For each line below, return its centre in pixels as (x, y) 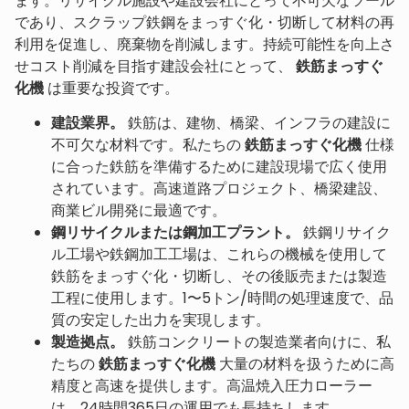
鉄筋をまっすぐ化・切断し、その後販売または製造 (219, 276)
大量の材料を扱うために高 (305, 363)
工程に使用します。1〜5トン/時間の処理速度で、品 (222, 298)
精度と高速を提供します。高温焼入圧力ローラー (212, 385)
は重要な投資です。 (111, 88)
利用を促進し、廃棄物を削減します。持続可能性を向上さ (204, 44)
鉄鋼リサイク (345, 232)
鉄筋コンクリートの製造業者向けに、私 (257, 341)
